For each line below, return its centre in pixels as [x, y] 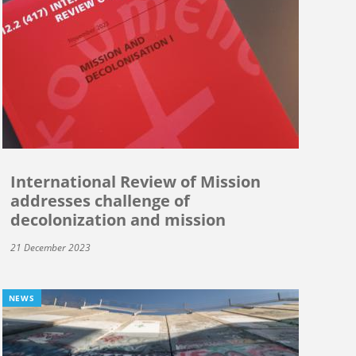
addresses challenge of [100, 201]
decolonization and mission [118, 220]
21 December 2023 [50, 248]
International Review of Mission [135, 182]
